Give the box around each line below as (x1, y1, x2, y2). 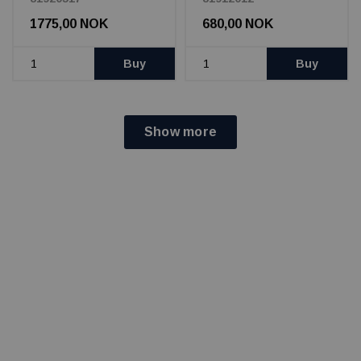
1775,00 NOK (30, 17, 108, 31)
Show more (143, 125, 218, 139)
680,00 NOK (202, 17, 273, 31)
